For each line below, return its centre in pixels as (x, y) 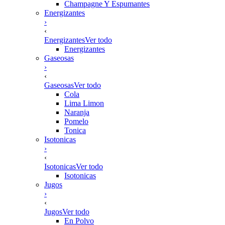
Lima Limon (84, 103)
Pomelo (76, 121)
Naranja (77, 112)
